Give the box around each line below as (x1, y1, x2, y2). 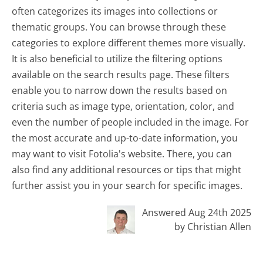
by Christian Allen (174, 220, 251, 233)
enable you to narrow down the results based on (12, 84, 228, 97)
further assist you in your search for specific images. (12, 179, 243, 193)
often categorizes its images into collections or (12, 5, 218, 18)
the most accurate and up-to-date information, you (12, 131, 238, 145)
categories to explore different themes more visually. (12, 36, 246, 50)
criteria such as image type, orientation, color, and (12, 100, 235, 113)
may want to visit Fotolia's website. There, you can (12, 147, 232, 161)
